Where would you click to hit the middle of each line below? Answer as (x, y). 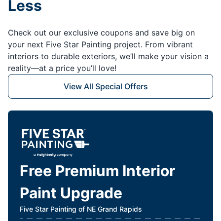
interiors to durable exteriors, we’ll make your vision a (108, 56)
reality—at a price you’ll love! (62, 68)
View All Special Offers (106, 87)
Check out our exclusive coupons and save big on (101, 33)
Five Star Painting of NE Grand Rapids (81, 209)
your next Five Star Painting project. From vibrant (100, 45)
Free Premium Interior (97, 170)
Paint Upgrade (71, 193)
